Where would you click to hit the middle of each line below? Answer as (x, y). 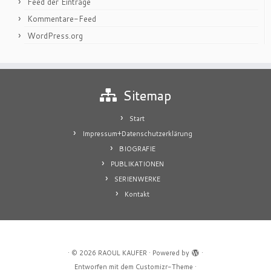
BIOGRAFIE (137, 149)
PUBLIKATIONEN (137, 164)
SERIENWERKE (137, 179)
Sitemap (147, 95)
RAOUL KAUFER (122, 253)
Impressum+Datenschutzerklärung (137, 134)
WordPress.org (55, 36)
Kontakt (137, 194)
